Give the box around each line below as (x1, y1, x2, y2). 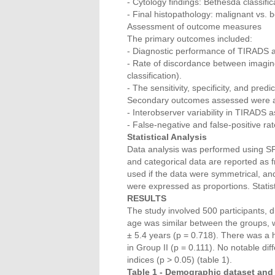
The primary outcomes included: (127, 34, 252, 44)
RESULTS (127, 193, 166, 203)
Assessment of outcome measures (127, 21, 261, 31)
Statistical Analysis (127, 132, 207, 142)
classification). (127, 71, 182, 80)
